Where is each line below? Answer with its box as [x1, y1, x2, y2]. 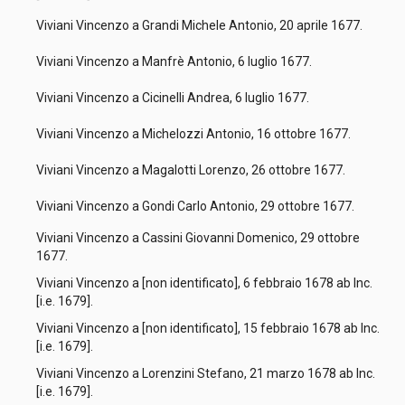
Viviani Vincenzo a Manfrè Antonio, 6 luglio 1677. [36, 54, 317, 69]
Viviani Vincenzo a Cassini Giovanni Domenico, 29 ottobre [36, 231, 360, 245]
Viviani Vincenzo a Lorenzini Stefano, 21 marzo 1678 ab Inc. [36, 366, 375, 381]
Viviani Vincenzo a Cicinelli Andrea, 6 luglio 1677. [36, 90, 315, 105]
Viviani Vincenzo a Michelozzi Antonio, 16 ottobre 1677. [36, 127, 356, 141]
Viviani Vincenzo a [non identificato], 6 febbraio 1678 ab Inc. [36, 276, 372, 290]
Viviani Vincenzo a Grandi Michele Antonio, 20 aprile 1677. [36, 18, 368, 33]
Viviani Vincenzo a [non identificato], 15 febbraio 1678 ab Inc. [36, 321, 380, 335]
